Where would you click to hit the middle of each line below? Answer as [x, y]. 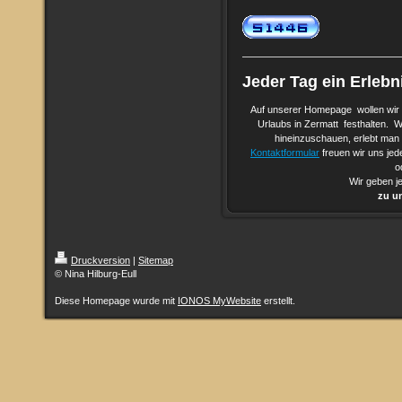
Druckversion [100, 260]
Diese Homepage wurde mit [116, 301]
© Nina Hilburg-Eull [96, 274]
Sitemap [156, 260]
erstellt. [278, 301]
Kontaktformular [285, 153]
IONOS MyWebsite [219, 301]
